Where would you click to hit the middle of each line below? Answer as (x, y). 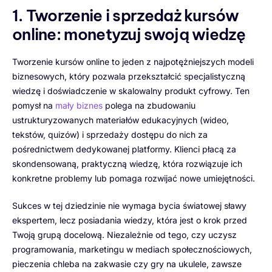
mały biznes (79, 106)
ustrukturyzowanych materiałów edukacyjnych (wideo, (121, 120)
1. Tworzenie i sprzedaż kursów (125, 16)
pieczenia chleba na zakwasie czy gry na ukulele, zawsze (127, 264)
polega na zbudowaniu (149, 106)
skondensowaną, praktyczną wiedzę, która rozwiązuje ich (127, 164)
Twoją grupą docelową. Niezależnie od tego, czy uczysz (124, 235)
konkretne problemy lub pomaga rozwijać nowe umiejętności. (134, 178)
